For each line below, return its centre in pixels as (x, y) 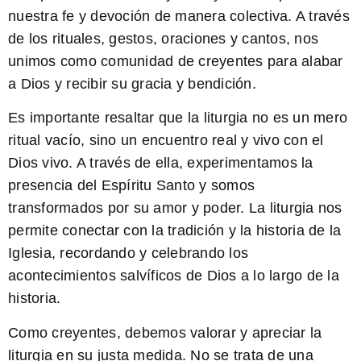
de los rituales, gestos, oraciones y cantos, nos (163, 38)
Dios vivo (39, 163)
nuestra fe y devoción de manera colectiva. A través (179, 16)
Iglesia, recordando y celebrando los (128, 253)
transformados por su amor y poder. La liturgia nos (175, 208)
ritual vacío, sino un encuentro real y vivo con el (166, 141)
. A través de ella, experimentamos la (191, 163)
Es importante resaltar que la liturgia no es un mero (178, 118)
